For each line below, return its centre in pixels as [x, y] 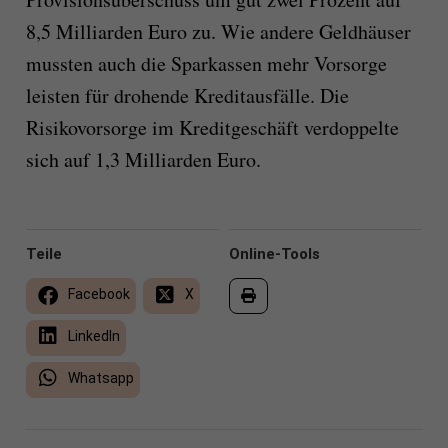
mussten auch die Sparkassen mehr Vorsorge [206, 64]
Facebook [97, 294]
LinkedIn [92, 336]
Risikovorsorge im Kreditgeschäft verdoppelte [212, 128]
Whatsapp [99, 378]
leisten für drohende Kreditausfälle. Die [187, 96]
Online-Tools [274, 254]
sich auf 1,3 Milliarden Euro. [143, 160]
